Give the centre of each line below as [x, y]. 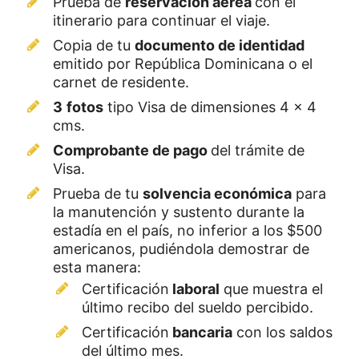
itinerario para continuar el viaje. [161, 20]
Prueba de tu [98, 193]
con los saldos [282, 332]
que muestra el [271, 288]
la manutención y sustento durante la [179, 212]
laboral [194, 288]
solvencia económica [217, 193]
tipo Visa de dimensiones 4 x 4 [210, 107]
